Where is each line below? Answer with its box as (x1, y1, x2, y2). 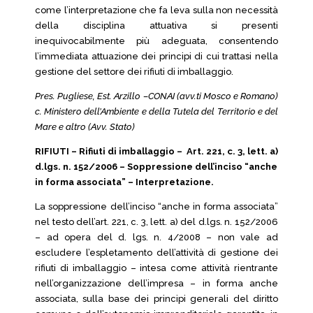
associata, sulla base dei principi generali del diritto (35, 293, 278, 304)
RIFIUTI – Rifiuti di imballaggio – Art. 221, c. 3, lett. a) (35, 146, 278, 156)
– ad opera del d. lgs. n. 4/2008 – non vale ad (35, 232, 278, 242)
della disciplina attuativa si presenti (35, 20, 278, 31)
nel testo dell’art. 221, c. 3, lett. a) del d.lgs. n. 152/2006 (35, 217, 278, 227)
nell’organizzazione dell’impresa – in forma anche (35, 278, 278, 289)
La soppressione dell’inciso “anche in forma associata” (35, 201, 278, 212)
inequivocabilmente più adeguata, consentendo (35, 36, 278, 46)
